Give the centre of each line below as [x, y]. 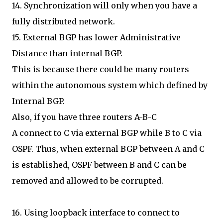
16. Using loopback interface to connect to [96, 213]
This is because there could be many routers [101, 69]
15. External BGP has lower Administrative [96, 37]
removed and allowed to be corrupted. [88, 181]
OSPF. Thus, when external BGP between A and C [108, 149]
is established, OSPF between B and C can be [99, 165]
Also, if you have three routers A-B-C [84, 117]
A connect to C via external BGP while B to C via [107, 133]
